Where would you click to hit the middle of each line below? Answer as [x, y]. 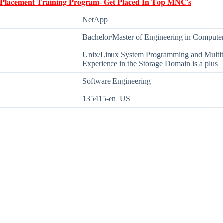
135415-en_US [106, 99]
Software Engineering [116, 81]
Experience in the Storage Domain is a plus [150, 64]
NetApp [95, 20]
